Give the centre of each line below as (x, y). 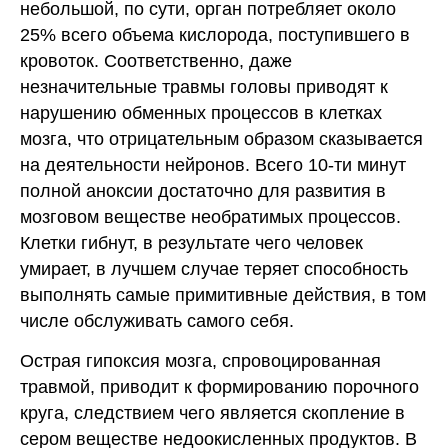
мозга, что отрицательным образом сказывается (221, 139)
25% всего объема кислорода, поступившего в (215, 35)
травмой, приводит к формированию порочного (219, 387)
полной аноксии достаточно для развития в (203, 191)
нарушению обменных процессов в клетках (201, 113)
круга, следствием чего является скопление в (212, 413)
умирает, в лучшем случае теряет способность (214, 269)
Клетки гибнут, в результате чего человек (191, 243)
